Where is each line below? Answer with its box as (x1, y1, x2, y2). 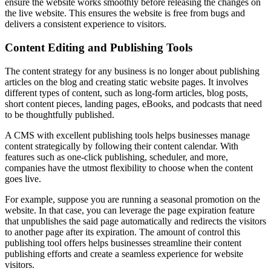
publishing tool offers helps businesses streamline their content (5, 237, 241, 248)
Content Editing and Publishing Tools (5, 41, 192, 54)
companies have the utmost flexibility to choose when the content (5, 162, 253, 173)
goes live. (5, 173, 44, 184)
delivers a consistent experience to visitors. (5, 19, 171, 30)
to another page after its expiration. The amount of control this (5, 226, 240, 237)
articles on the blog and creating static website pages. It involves (5, 76, 248, 87)
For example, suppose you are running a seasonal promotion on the (5, 194, 260, 204)
